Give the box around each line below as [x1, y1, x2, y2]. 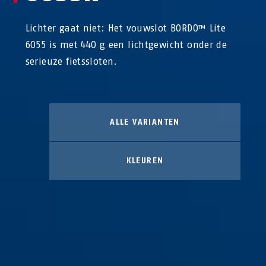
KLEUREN [126, 155, 164, 166]
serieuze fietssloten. [25, 55, 118, 67]
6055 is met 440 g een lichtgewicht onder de [25, 39, 227, 50]
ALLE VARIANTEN [110, 116, 180, 127]
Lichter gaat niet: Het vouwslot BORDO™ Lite [25, 22, 226, 34]
